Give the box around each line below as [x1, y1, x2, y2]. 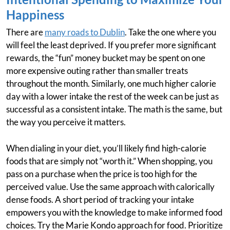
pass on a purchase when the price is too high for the [6, 168, 197, 180]
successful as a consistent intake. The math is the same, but [6, 104, 222, 115]
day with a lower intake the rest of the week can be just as [6, 91, 219, 102]
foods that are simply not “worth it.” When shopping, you [6, 156, 213, 167]
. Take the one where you [125, 27, 216, 38]
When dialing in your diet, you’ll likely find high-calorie [6, 143, 206, 154]
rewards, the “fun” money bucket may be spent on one [6, 52, 205, 64]
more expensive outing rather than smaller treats [6, 65, 188, 76]
